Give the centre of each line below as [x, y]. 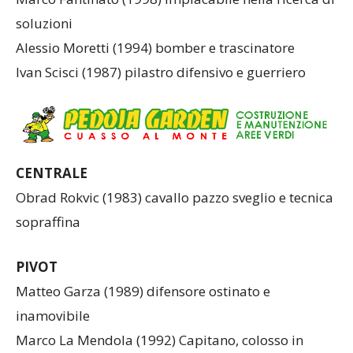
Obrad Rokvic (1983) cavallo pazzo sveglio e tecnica [175, 198]
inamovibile [53, 316]
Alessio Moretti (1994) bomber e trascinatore [155, 47]
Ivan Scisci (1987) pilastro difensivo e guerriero [161, 72]
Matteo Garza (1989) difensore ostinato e [143, 292]
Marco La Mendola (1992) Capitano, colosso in [160, 340]
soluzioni [44, 23]
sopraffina [48, 222]
